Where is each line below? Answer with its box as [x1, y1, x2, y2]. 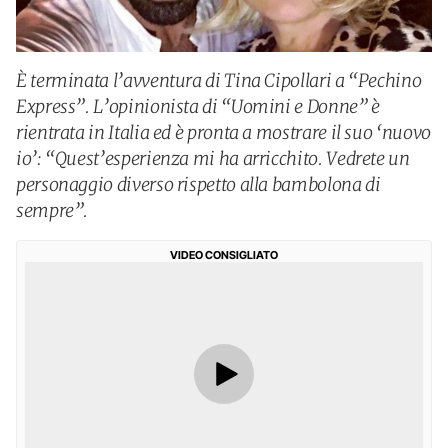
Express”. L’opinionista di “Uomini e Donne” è [16, 95, 380, 118]
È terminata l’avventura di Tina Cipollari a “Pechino [16, 69, 422, 92]
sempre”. [16, 199, 89, 222]
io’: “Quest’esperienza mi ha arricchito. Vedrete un [16, 147, 410, 170]
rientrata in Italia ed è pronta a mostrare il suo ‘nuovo [16, 121, 431, 144]
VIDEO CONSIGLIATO [170, 248, 278, 262]
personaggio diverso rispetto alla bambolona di [16, 173, 381, 196]
